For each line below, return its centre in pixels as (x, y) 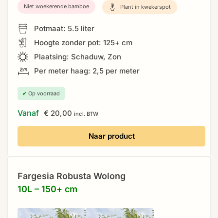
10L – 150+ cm (47, 189)
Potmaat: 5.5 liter (63, 29)
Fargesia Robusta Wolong (72, 176)
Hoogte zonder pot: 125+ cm (82, 43)
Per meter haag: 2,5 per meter (86, 71)
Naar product (111, 136)
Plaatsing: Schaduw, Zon (77, 57)
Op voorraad (43, 94)
